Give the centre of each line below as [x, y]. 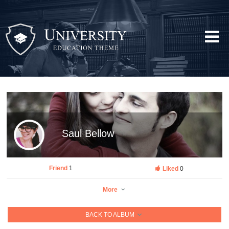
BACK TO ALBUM [111, 214]
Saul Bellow [88, 133]
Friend [59, 168]
